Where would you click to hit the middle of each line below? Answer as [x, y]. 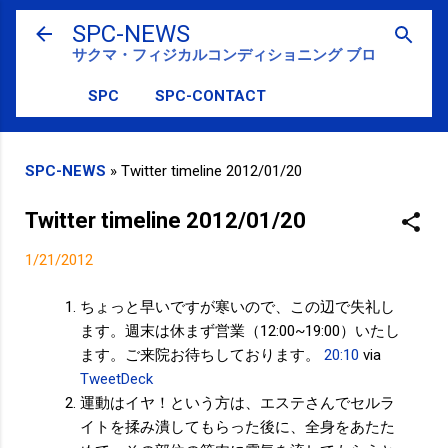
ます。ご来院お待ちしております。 [200, 354]
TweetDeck [116, 378]
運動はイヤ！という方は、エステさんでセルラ [237, 402]
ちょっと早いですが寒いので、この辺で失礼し [237, 306]
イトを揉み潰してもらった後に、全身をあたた [237, 426]
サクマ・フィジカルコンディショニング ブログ [231, 55]
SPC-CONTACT [210, 96]
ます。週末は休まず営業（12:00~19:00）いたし [240, 330]
